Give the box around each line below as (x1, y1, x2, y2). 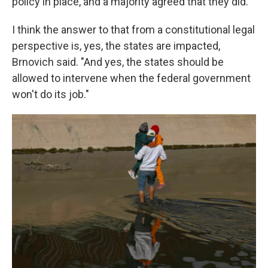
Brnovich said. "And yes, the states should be (12, 56, 224, 68)
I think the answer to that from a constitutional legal (12, 23, 255, 36)
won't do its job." (12, 88, 89, 100)
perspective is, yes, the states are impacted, (12, 39, 220, 52)
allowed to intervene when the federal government (12, 72, 251, 84)
